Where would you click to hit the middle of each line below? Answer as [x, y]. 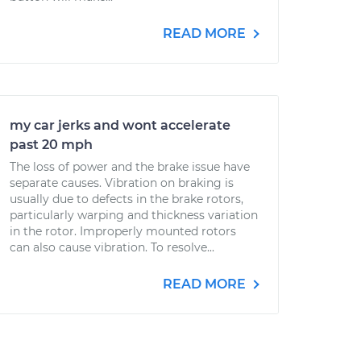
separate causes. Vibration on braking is [122, 183]
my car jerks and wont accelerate [120, 125]
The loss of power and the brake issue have [130, 167]
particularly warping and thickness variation [134, 215]
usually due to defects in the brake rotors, [127, 199]
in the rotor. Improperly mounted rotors [123, 231]
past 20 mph [51, 145]
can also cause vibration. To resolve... [112, 247]
